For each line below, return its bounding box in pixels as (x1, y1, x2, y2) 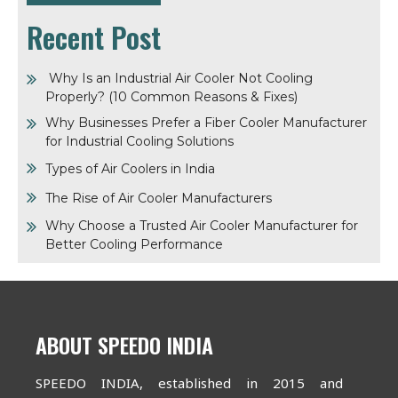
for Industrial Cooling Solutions (45, 133, 237, 150)
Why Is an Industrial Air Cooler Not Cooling (45, 70, 313, 87)
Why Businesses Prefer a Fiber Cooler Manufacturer (45, 115, 367, 131)
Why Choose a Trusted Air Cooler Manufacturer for (45, 218, 358, 235)
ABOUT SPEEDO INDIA (36, 329, 213, 362)
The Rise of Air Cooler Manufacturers (45, 190, 272, 207)
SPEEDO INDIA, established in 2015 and (36, 374, 344, 393)
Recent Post (27, 16, 161, 59)
